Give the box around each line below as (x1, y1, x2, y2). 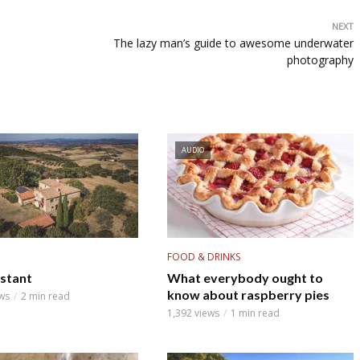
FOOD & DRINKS (166, 249, 240, 264)
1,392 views (166, 305, 219, 320)
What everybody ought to (166, 269, 323, 285)
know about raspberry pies (166, 286, 329, 302)
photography (287, 52, 354, 67)
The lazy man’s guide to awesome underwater (113, 35, 354, 51)
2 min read (20, 288, 70, 303)
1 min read (230, 305, 280, 320)
